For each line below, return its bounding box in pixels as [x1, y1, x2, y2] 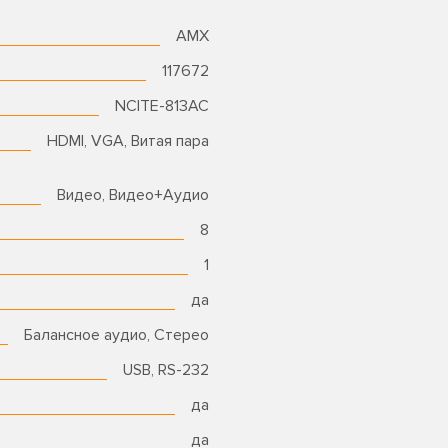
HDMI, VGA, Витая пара [47, 131, 209, 152]
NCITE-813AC [115, 96, 209, 117]
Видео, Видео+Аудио [57, 185, 209, 206]
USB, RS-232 [123, 360, 209, 381]
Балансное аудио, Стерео [24, 325, 209, 346]
